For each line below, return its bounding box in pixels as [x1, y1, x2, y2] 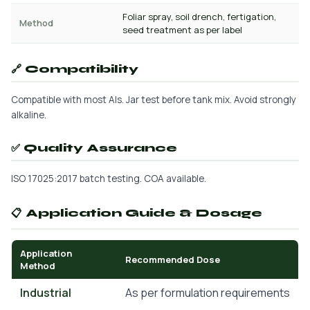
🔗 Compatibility [11, 63, 138, 75]
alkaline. [11, 109, 46, 121]
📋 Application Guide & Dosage [11, 207, 262, 219]
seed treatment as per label [122, 24, 242, 36]
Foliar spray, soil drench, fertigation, [122, 10, 276, 23]
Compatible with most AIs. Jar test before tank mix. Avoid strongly [11, 93, 296, 106]
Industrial [20, 285, 71, 300]
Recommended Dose [125, 253, 220, 266]
